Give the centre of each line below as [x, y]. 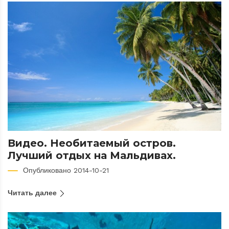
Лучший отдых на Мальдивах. [92, 156]
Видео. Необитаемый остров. [92, 143]
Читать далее [33, 193]
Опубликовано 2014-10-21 [66, 170]
